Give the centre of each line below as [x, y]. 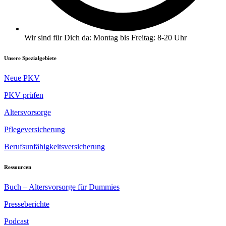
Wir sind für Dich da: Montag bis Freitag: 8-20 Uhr [105, 37]
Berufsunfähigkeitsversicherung [54, 146]
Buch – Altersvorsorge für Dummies [62, 187]
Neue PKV [22, 78]
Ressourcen [18, 167]
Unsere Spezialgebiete [30, 58]
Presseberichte [27, 204]
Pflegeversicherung [35, 129]
